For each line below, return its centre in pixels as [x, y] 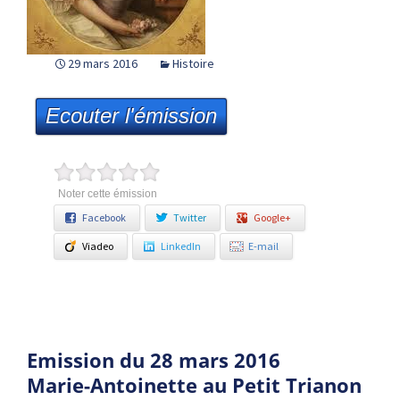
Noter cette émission [107, 194]
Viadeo [98, 246]
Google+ [272, 217]
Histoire [193, 63]
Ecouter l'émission [131, 116]
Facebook [104, 217]
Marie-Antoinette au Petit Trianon [194, 385]
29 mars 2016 [104, 63]
